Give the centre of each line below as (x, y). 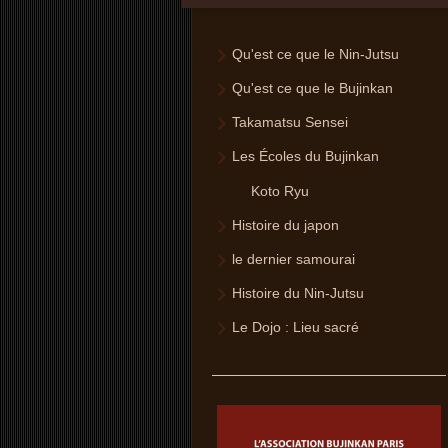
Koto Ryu (279, 191)
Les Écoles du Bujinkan (305, 156)
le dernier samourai (293, 259)
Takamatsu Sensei (290, 122)
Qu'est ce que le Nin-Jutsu (315, 54)
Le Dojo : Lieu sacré (295, 327)
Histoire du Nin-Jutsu (298, 293)
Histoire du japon (285, 225)
